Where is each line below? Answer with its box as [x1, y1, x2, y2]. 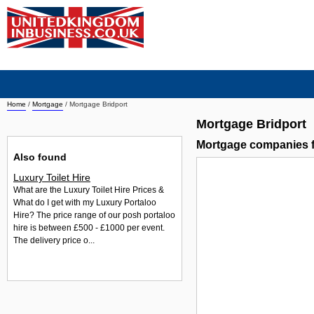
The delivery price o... [13, 235, 95, 246]
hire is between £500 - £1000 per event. [13, 223, 165, 233]
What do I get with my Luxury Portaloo [13, 198, 156, 208]
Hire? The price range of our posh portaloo [13, 210, 175, 221]
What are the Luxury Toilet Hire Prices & [13, 185, 164, 196]
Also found [13, 151, 67, 163]
